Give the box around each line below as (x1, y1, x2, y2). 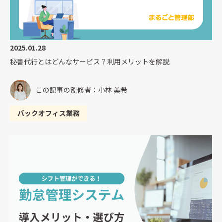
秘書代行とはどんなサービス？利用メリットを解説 (10, 56, 169, 66)
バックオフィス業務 (17, 108, 80, 118)
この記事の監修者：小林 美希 (36, 85, 127, 95)
